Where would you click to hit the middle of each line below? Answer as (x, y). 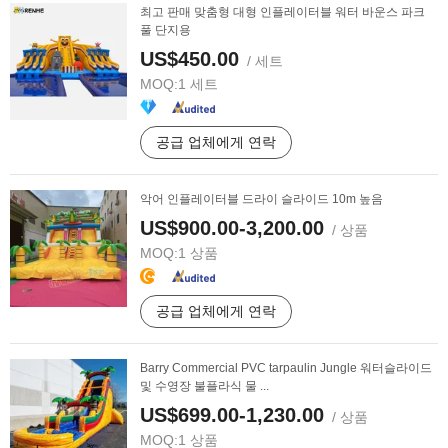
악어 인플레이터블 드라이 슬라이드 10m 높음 (261, 199)
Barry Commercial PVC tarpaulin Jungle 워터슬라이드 (286, 368)
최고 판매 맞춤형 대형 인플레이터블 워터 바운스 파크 (282, 12)
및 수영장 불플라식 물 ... (204, 386)
